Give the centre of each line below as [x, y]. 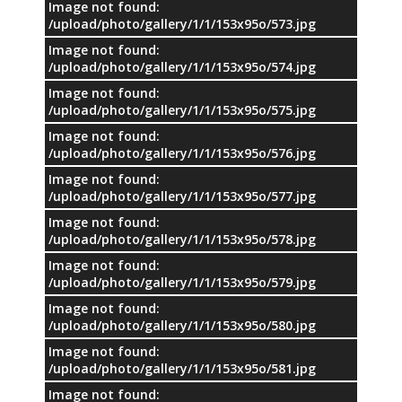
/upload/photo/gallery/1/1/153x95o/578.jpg [182, 239]
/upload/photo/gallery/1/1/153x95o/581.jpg [182, 368]
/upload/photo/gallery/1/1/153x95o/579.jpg [182, 282]
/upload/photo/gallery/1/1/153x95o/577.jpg [182, 196]
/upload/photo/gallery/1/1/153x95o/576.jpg [182, 153]
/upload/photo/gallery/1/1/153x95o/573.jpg [182, 23]
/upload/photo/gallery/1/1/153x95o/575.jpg [182, 109]
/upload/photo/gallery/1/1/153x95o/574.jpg [182, 66]
